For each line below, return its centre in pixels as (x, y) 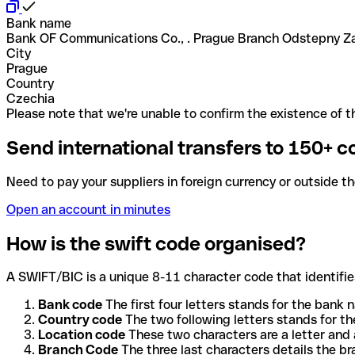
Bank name (39, 23)
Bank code (70, 305)
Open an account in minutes (88, 209)
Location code (82, 335)
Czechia (31, 98)
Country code (80, 320)
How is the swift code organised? (156, 243)
